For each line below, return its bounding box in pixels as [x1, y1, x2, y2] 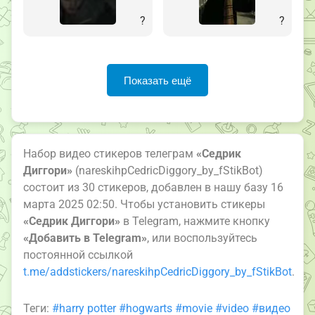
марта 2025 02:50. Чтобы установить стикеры [23, 198, 265, 212]
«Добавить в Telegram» [23, 231, 147, 245]
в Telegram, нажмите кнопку [120, 214, 270, 229]
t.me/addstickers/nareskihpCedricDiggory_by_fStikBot [23, 265, 292, 279]
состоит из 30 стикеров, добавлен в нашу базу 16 [23, 181, 283, 195]
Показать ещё [124, 74, 191, 86]
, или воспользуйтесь [147, 231, 257, 245]
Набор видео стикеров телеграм [23, 147, 196, 161]
